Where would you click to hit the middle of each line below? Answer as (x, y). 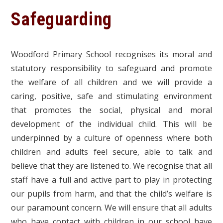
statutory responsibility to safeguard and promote (111, 68)
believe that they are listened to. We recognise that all (111, 166)
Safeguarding (62, 19)
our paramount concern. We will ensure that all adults (111, 208)
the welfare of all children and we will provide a (111, 82)
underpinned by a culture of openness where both (111, 138)
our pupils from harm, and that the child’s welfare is (111, 194)
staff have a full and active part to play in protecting (111, 180)
